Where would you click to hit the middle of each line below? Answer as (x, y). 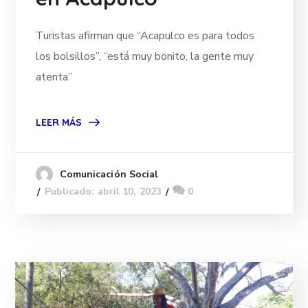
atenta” (54, 77)
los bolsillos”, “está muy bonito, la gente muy (145, 57)
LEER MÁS (59, 123)
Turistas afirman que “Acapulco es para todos (145, 36)
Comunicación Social (109, 175)
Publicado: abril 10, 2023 (103, 192)
